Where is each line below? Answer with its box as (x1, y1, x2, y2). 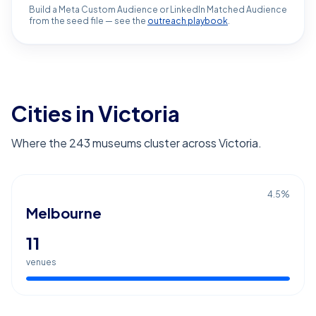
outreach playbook (147, 16, 228, 26)
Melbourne (26, 204, 102, 221)
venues (26, 257, 56, 267)
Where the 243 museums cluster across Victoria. (11, 135, 262, 150)
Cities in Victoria (11, 100, 180, 127)
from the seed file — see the (29, 16, 146, 26)
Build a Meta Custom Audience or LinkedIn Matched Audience (29, 4, 287, 15)
